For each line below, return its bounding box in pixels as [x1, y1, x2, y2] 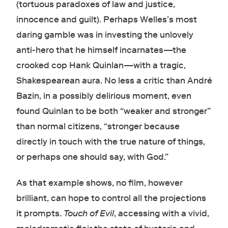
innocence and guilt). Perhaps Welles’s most [16, 14, 197, 25]
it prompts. [16, 208, 64, 219]
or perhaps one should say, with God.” [16, 152, 168, 162]
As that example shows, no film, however [16, 178, 183, 188]
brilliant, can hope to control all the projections [16, 193, 206, 204]
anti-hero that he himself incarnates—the [16, 45, 186, 55]
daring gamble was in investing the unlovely [16, 30, 193, 40]
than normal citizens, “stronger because [16, 121, 180, 132]
